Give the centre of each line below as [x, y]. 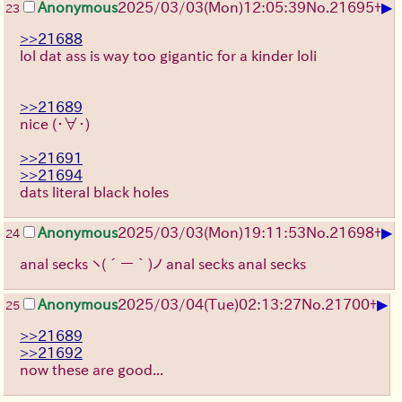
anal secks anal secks [234, 264]
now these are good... [92, 370]
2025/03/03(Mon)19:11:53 [212, 233]
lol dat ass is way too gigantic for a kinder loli [168, 56]
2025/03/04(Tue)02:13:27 [210, 305]
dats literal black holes [94, 192]
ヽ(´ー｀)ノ [127, 264]
